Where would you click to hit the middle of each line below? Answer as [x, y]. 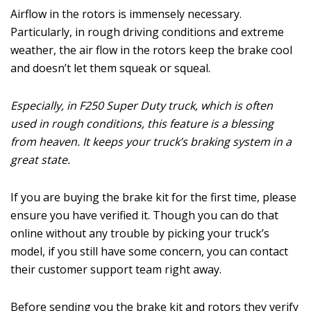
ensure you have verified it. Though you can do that [144, 215]
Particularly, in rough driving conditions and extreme [147, 32]
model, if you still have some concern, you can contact [149, 251]
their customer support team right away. [116, 269]
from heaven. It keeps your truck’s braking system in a [151, 141]
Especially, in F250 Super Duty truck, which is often [142, 105]
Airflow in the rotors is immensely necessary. [126, 14]
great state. [40, 159]
